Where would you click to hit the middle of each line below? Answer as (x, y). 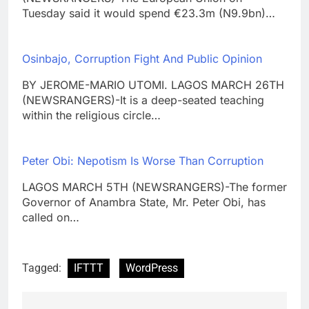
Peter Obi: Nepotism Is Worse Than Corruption (143, 160)
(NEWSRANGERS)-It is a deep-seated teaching (143, 100)
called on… (51, 217)
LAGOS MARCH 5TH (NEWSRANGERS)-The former (154, 187)
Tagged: (43, 268)
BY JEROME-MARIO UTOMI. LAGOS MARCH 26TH (153, 84)
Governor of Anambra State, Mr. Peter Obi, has (144, 202)
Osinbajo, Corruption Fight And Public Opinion (142, 58)
